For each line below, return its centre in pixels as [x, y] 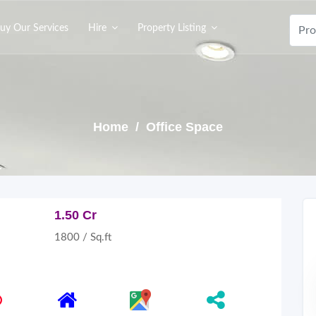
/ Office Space [177, 127]
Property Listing [172, 28]
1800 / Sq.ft [83, 237]
